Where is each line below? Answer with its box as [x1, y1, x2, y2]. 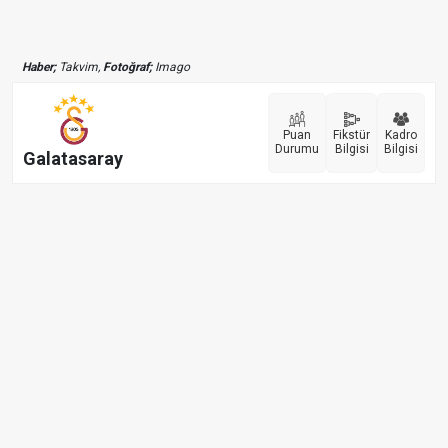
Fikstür [333, 127, 370, 142]
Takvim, [56, 59, 103, 74]
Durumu [275, 141, 319, 156]
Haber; [22, 59, 56, 74]
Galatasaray [23, 148, 123, 170]
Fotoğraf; [103, 59, 152, 74]
